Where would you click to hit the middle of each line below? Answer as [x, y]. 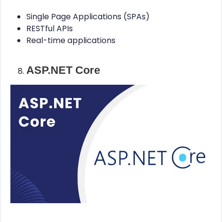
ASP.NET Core [63, 70]
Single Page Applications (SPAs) [88, 17]
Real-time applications [71, 41]
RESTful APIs [50, 29]
